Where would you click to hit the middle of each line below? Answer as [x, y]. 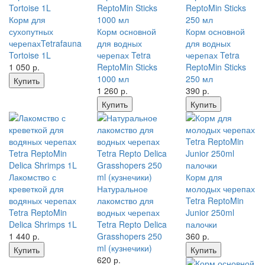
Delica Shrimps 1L [43, 224]
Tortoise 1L [30, 55]
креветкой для [36, 189]
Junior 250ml [210, 212]
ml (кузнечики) [125, 248]
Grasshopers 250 [130, 236]
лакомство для [126, 201]
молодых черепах [220, 189]
